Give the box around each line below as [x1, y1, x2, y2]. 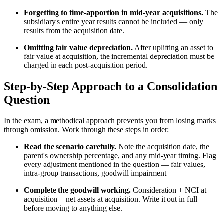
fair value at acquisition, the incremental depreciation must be [24, 52, 214, 60]
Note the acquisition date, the [116, 142, 209, 151]
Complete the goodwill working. [24, 185, 131, 194]
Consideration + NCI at [131, 185, 206, 194]
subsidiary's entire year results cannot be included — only [24, 17, 203, 26]
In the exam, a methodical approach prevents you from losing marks [4, 116, 216, 125]
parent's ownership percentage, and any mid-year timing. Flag [24, 151, 216, 160]
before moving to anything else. [24, 203, 122, 212]
